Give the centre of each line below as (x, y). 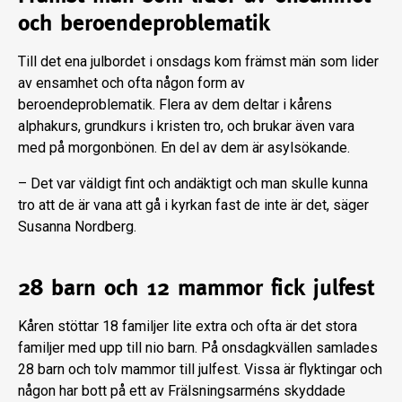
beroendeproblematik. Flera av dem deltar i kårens (175, 105)
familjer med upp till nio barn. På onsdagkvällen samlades (198, 348)
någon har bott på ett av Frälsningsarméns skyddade (182, 391)
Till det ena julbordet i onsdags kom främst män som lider (198, 62)
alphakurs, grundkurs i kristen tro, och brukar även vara (186, 127)
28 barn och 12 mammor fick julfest (196, 288)
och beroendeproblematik (144, 23)
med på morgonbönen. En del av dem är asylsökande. (184, 148)
